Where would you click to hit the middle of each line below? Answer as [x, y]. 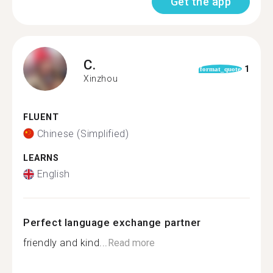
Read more [131, 243]
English [53, 174]
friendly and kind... [66, 243]
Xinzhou [101, 78]
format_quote [220, 69]
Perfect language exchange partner [112, 222]
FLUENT [41, 117]
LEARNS [41, 158]
